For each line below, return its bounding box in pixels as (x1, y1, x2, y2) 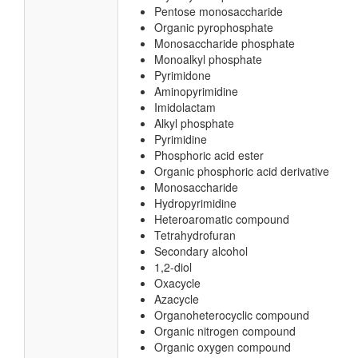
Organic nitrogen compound (154, 323, 296, 339)
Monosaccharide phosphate (154, 35, 295, 51)
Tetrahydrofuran (154, 227, 236, 243)
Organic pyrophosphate (154, 19, 273, 35)
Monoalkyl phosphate (154, 51, 262, 67)
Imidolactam (154, 99, 216, 115)
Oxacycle (154, 275, 201, 291)
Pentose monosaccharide (154, 3, 283, 19)
